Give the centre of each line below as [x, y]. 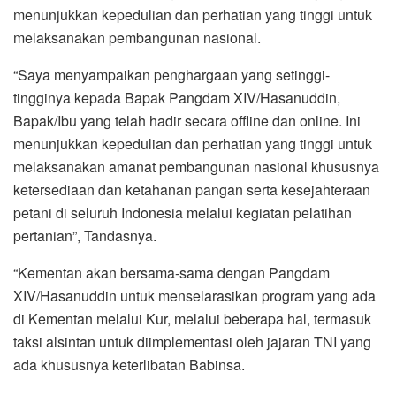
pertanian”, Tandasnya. [85, 235]
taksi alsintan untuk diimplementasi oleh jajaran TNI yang [192, 341]
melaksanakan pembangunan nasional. [137, 37]
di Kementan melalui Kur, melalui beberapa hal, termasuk [192, 318]
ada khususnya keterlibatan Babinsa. [129, 364]
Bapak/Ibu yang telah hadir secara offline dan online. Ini [187, 120]
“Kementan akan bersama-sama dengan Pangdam [171, 272]
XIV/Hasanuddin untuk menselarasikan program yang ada [194, 295]
